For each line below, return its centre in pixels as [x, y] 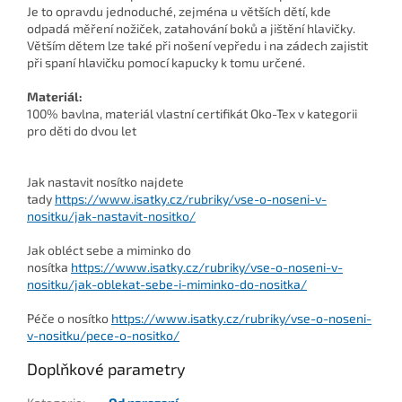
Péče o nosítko [69, 319]
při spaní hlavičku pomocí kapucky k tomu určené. [166, 63]
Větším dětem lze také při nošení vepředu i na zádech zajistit [197, 46]
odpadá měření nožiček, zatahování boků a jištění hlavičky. [191, 29]
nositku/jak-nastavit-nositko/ [111, 216]
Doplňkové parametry [106, 369]
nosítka [49, 267]
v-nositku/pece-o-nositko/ [103, 336]
